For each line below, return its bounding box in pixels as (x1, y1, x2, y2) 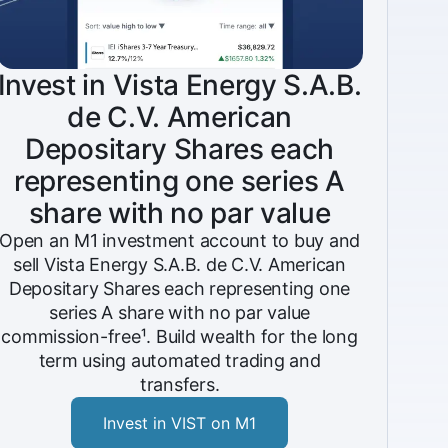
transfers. (139, 374, 220, 395)
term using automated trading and (38, 350, 321, 371)
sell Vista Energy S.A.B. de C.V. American (13, 254, 346, 275)
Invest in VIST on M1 (103, 413, 257, 433)
